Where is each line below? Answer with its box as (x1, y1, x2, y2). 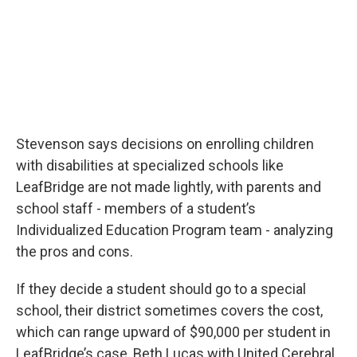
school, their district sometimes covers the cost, (16, 302, 323, 320)
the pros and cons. (16, 243, 133, 261)
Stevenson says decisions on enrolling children (16, 135, 314, 153)
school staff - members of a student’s (16, 200, 256, 218)
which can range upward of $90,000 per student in (16, 324, 331, 341)
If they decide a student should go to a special (16, 280, 306, 298)
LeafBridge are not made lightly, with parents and (16, 178, 321, 196)
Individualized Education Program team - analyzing (16, 222, 333, 239)
